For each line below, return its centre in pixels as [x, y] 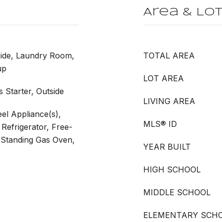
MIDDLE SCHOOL [177, 192]
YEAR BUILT [167, 147]
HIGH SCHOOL [172, 169]
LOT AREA [164, 78]
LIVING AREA [169, 101]
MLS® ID [160, 124]
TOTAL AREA [169, 55]
